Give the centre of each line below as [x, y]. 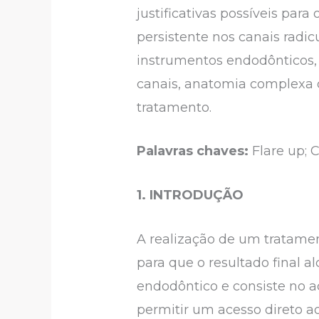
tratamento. [174, 107]
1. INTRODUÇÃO [190, 195]
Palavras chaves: [195, 151]
